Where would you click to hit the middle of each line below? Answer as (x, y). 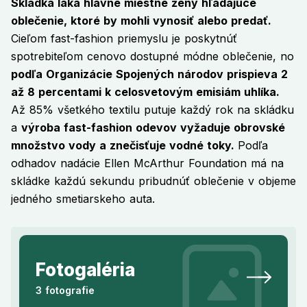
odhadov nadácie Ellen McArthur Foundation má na (147, 163)
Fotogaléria (85, 270)
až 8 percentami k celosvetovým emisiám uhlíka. (145, 92)
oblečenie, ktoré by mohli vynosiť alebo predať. (141, 21)
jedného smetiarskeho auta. (83, 199)
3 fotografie (65, 291)
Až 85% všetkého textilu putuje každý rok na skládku (152, 110)
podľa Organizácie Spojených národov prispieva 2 (149, 74)
